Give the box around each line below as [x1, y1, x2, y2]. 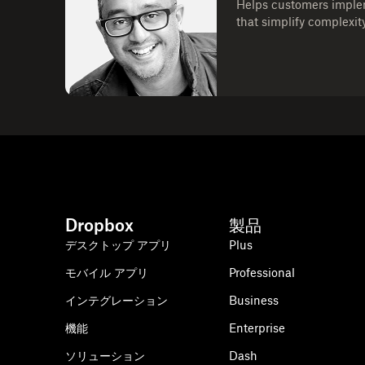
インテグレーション [65, 293, 168, 307]
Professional [229, 266, 296, 279]
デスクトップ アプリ [65, 238, 171, 252]
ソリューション [65, 349, 145, 363]
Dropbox [65, 215, 134, 235]
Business [229, 293, 279, 307]
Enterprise [229, 321, 286, 335]
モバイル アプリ [65, 266, 148, 279]
